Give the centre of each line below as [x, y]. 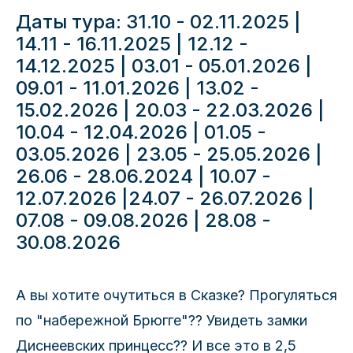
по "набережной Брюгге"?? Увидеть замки [162, 320]
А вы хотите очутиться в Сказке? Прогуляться [176, 295]
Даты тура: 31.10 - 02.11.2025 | [158, 22]
